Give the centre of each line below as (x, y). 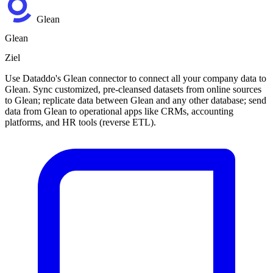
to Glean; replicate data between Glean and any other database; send (136, 100)
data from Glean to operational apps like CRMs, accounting (119, 111)
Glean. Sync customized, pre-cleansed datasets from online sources (133, 89)
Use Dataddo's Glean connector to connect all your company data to (136, 78)
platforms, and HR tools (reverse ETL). (80, 122)
